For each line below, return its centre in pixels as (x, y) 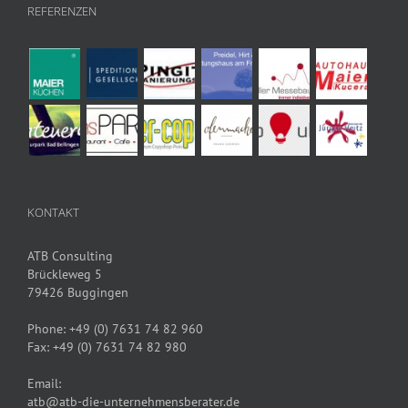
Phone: (48, 328)
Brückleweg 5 (65, 274)
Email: (44, 383)
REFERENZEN (62, 10)
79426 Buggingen (78, 292)
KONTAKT (53, 212)
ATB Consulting (70, 255)
